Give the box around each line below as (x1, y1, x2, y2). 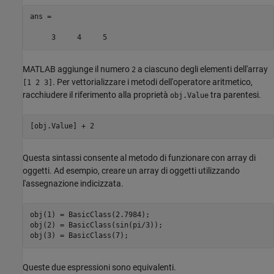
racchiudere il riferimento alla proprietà (23, 89, 170, 100)
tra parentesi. (209, 89, 261, 100)
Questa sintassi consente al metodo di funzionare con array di (23, 152, 256, 163)
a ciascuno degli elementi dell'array (136, 64, 268, 74)
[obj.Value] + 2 (29, 122, 94, 131)
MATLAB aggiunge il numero (23, 64, 131, 74)
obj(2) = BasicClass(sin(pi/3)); (29, 221, 163, 230)
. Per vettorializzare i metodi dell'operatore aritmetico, (53, 76, 253, 87)
